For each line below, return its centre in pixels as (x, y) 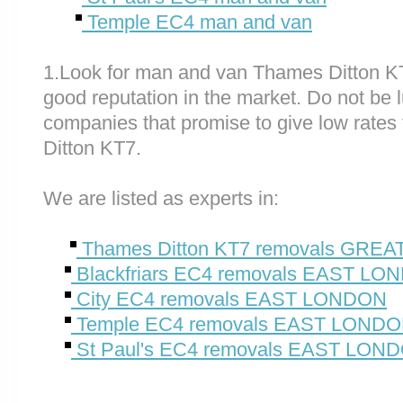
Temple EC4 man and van (197, 22)
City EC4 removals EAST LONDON (229, 299)
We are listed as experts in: (161, 198)
